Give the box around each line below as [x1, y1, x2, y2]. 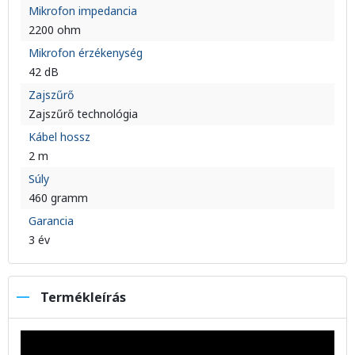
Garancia [29, 213, 74, 228]
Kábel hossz [29, 129, 90, 144]
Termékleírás [40, 288, 126, 306]
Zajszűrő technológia [29, 106, 138, 121]
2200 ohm [29, 22, 81, 37]
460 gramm [29, 190, 88, 205]
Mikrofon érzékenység [29, 45, 143, 60]
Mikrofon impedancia [29, 3, 137, 18]
